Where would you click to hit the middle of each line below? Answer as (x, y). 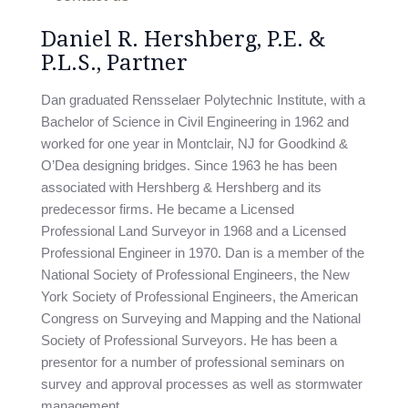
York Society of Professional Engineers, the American (199, 296)
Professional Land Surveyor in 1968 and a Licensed (194, 231)
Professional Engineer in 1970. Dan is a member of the (203, 253)
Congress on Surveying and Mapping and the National (201, 318)
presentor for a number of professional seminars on (193, 362)
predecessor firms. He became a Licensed (168, 209)
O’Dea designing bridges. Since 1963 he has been (189, 165)
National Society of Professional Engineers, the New (195, 275)
